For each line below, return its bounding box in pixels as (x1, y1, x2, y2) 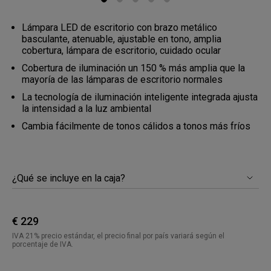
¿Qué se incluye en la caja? (12, 172, 125, 184)
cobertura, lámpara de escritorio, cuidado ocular (22, 45, 221, 56)
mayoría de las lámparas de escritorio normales (22, 74, 223, 85)
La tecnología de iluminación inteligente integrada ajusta (22, 91, 258, 103)
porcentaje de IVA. (12, 240, 73, 249)
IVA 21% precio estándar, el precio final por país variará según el (12, 232, 224, 240)
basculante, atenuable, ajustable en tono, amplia (22, 33, 221, 45)
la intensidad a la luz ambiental (22, 103, 151, 114)
